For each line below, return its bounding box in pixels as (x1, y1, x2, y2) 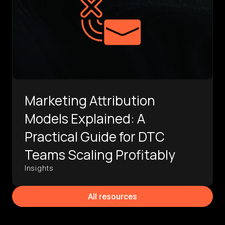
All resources (88, 191, 137, 201)
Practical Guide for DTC (25, 128, 165, 146)
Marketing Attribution (25, 91, 155, 110)
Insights (25, 164, 54, 173)
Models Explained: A (25, 109, 145, 128)
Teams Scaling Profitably (25, 146, 175, 164)
